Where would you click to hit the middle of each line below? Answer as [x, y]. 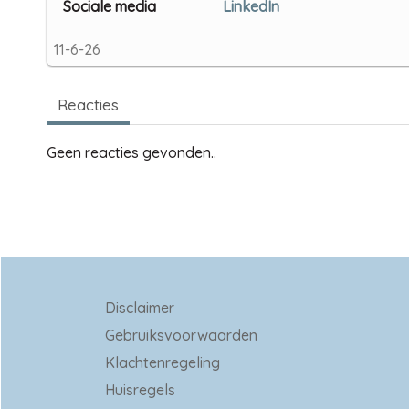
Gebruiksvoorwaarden [182, 335]
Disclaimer [140, 307]
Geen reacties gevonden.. [131, 152]
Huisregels [141, 389]
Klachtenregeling [163, 362]
